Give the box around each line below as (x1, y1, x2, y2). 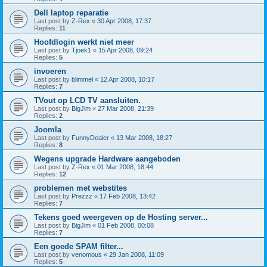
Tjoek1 (72, 46, 91, 54)
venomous (72, 251, 102, 258)
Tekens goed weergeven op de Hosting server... (34, 213, 208, 222)
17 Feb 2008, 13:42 (100, 193, 156, 200)
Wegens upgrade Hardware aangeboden (34, 154, 181, 163)
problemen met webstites (34, 184, 127, 193)
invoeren (34, 67, 66, 76)
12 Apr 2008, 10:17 (100, 76, 154, 83)
